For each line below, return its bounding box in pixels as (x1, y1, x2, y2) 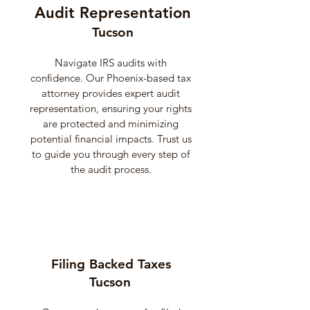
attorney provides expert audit (42, 86, 180, 100)
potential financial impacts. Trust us (30, 132, 192, 145)
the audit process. (70, 163, 152, 176)
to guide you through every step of (32, 147, 190, 161)
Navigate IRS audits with (55, 56, 167, 69)
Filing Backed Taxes (51, 256, 171, 272)
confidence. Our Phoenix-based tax (30, 71, 191, 84)
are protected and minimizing (43, 117, 179, 130)
